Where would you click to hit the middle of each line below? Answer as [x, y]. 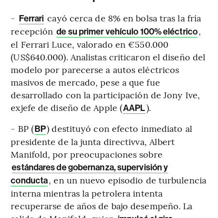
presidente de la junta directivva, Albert [93, 142]
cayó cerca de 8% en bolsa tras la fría [123, 18]
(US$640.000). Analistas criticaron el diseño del [108, 57]
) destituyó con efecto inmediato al [119, 128]
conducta [29, 181]
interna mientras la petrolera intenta [87, 193]
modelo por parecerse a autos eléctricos [95, 70]
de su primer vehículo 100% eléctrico [127, 32]
